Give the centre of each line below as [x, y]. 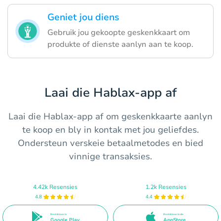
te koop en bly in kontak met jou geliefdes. [110, 130]
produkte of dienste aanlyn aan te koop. [120, 45]
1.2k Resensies [166, 187]
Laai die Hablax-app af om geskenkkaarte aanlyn [110, 117]
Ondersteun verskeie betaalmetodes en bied [110, 143]
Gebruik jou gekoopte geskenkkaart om [119, 33]
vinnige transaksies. [110, 157]
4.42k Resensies [55, 187]
